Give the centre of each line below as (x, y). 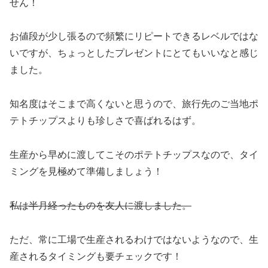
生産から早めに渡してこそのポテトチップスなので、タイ (134, 155)
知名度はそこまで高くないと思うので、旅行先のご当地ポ (134, 104)
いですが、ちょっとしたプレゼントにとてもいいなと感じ (134, 53)
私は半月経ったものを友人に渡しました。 (100, 205)
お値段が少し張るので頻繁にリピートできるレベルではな (134, 36)
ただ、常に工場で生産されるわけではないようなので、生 (134, 239)
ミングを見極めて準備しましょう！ (86, 172)
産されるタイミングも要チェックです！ (96, 256)
